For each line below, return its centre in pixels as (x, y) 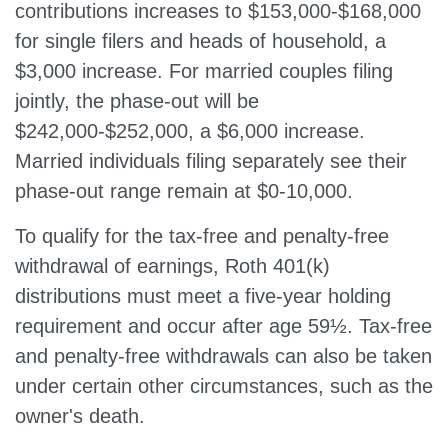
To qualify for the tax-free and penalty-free (202, 236)
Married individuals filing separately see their (211, 161)
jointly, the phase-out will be (137, 101)
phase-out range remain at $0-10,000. (184, 191)
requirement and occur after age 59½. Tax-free (223, 326)
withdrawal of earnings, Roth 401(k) (172, 266)
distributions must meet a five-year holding (203, 296)
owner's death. (80, 416)
